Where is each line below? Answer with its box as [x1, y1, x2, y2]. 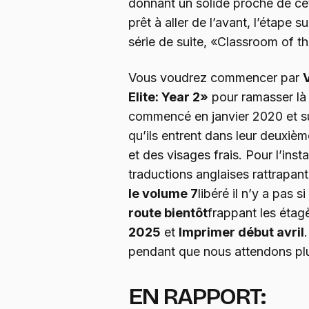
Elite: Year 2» [128, 89, 208, 104]
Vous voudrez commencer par [128, 70, 303, 85]
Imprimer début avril [179, 224, 304, 239]
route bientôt [128, 205, 208, 220]
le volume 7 [128, 186, 198, 201]
